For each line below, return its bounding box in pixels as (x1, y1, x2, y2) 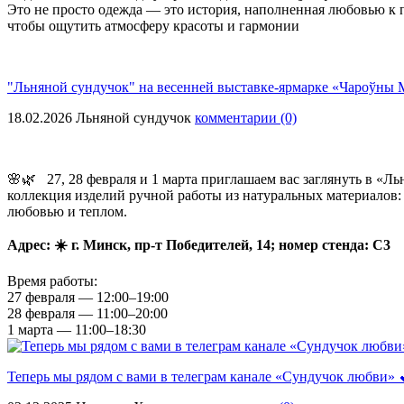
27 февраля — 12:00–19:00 (7, 289, 169, 305)
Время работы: (7, 272, 97, 289)
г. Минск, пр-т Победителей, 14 (68, 236, 271, 252)
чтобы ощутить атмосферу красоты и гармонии (7, 17, 299, 33)
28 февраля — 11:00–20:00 (7, 305, 168, 321)
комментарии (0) (195, 109, 297, 125)
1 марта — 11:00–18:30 (7, 321, 146, 337)
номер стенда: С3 (279, 236, 390, 252)
